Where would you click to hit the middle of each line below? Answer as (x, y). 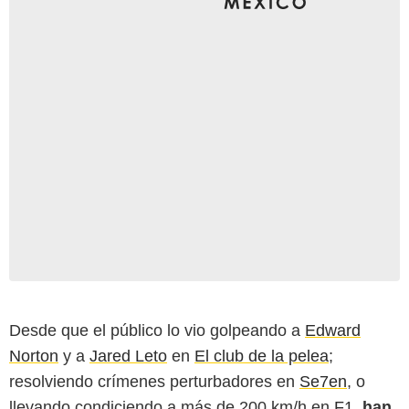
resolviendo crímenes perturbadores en (154, 381)
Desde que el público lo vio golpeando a (157, 330)
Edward (333, 330)
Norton (34, 356)
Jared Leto (128, 356)
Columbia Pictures (204, 281)
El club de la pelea (262, 356)
